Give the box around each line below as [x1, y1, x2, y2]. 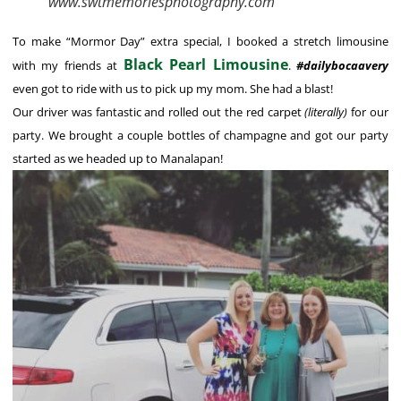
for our [347, 103, 389, 120]
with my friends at [13, 56, 124, 73]
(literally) [304, 103, 348, 120]
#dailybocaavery [296, 56, 389, 73]
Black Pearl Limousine [123, 54, 288, 74]
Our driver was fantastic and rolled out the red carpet [13, 103, 305, 120]
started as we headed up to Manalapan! [13, 149, 223, 166]
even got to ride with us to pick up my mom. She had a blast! [13, 80, 333, 97]
